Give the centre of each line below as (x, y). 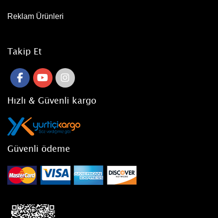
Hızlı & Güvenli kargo (52, 100)
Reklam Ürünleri (36, 16)
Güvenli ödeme (39, 148)
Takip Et (25, 51)
